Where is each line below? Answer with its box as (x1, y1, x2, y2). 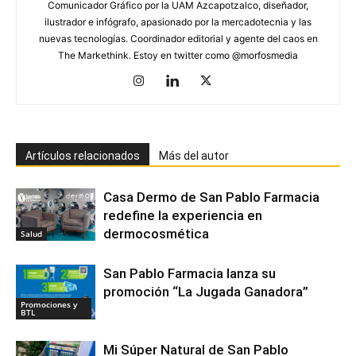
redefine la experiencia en (103, 207, 262, 223)
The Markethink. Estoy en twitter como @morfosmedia (58, 48, 298, 61)
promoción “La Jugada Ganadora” (103, 283, 308, 300)
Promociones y (21, 298, 77, 310)
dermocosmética (103, 225, 209, 242)
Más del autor (159, 149, 229, 162)
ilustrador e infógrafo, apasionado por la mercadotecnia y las (44, 15, 311, 28)
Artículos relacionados (25, 149, 140, 162)
